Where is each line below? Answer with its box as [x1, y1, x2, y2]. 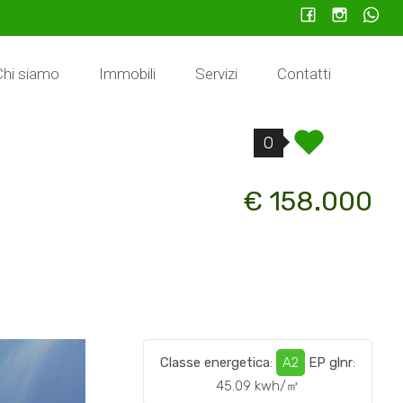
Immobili [99, 65, 156, 83]
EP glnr [309, 354, 354, 372]
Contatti [277, 65, 331, 83]
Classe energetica [160, 354, 271, 372]
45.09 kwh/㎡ [216, 378, 300, 395]
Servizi [195, 65, 237, 83]
